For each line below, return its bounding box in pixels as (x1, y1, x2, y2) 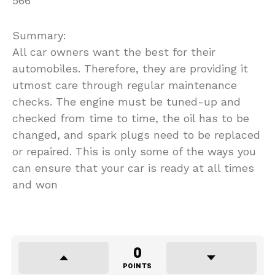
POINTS (122, 260, 152, 271)
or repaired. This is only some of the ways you (12, 144, 256, 158)
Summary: (12, 28, 66, 42)
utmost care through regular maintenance (12, 78, 237, 91)
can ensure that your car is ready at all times (12, 161, 254, 174)
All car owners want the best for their (12, 45, 215, 58)
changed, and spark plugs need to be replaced (12, 128, 260, 141)
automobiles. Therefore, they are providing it (12, 61, 248, 75)
